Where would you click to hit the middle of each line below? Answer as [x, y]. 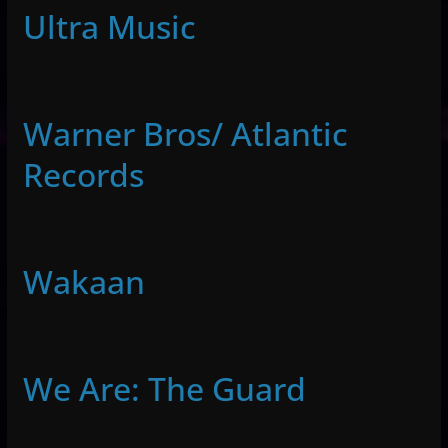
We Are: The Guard [164, 388]
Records [83, 174]
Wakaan [83, 281]
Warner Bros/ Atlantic [185, 133]
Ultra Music [109, 26]
